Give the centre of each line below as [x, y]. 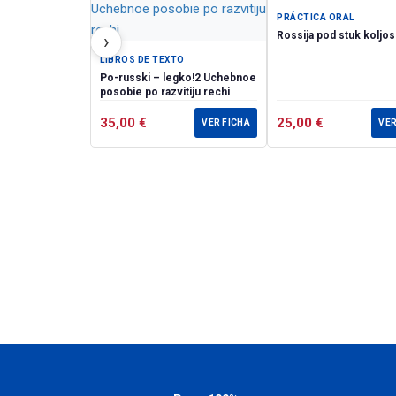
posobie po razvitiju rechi [165, 92]
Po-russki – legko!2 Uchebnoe [152, 78]
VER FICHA [226, 123]
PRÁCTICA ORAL [316, 18]
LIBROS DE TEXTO [142, 60]
